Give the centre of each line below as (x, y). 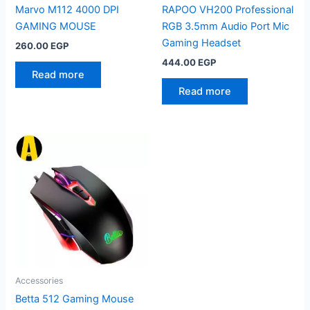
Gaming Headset (201, 43)
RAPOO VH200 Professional (228, 10)
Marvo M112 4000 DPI (67, 10)
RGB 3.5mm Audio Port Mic (226, 27)
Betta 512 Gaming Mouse (75, 299)
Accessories (39, 280)
